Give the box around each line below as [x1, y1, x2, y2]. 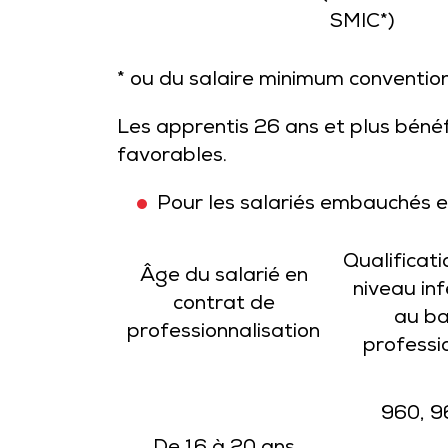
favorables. [117, 145, 227, 169]
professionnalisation [127, 321, 320, 345]
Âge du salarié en [139, 265, 308, 289]
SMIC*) [330, 11, 395, 35]
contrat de [172, 293, 275, 317]
